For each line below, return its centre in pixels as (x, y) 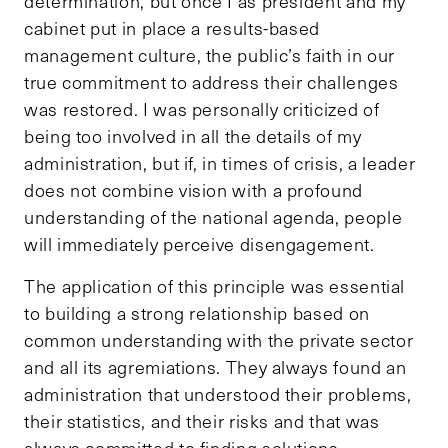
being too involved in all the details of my (193, 136)
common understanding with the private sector (219, 340)
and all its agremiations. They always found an (215, 367)
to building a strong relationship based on (197, 313)
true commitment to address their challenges (211, 82)
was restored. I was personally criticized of (202, 109)
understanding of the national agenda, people (213, 217)
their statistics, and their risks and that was (202, 421)
